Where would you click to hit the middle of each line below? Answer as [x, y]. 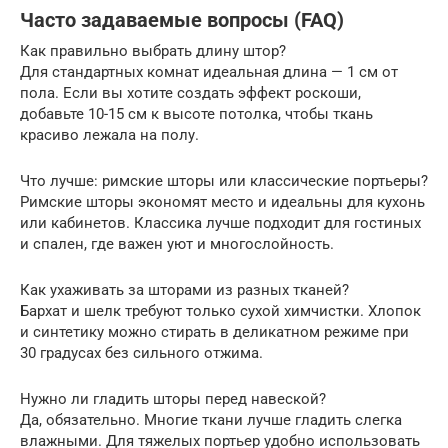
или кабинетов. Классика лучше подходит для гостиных [220, 222]
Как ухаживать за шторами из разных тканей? [184, 289]
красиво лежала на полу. [109, 134]
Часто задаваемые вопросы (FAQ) [182, 20]
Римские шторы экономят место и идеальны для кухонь [222, 201]
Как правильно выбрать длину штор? [153, 50]
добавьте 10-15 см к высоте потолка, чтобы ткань [196, 113]
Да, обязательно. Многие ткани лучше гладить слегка [211, 419]
